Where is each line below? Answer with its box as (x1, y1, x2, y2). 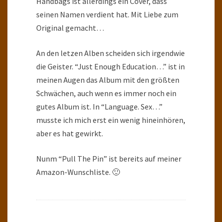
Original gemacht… (36, 22, 104, 33)
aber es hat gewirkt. (36, 128, 103, 138)
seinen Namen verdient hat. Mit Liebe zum (36, 9, 178, 19)
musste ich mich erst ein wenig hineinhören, (36, 114, 185, 125)
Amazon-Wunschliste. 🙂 (36, 166, 120, 177)
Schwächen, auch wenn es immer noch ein (36, 88, 176, 98)
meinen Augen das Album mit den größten (36, 74, 179, 85)
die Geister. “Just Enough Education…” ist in (36, 61, 185, 71)
